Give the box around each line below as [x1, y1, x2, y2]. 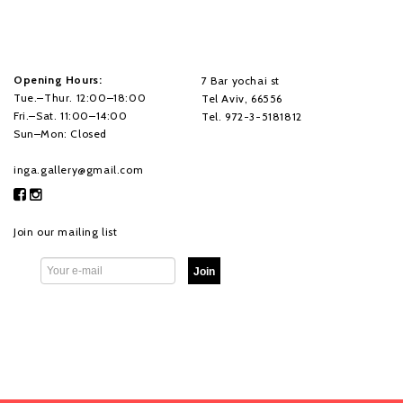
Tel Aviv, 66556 [201, 92, 282, 105]
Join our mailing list [13, 225, 118, 238]
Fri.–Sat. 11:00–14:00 [13, 109, 128, 122]
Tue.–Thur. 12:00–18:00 [13, 91, 147, 104]
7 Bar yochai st [201, 74, 280, 87]
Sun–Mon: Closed [13, 127, 107, 140]
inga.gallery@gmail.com [13, 163, 144, 176]
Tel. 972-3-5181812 [201, 110, 302, 123]
